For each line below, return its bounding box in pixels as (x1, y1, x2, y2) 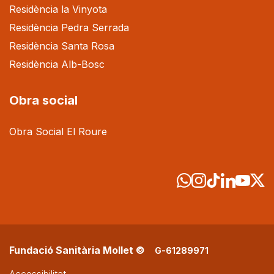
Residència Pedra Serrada (9, 21, 129, 34)
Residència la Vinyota (9, 2, 107, 15)
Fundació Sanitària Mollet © (9, 244, 145, 257)
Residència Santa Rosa (9, 39, 114, 52)
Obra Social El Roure (9, 125, 107, 138)
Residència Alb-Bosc (9, 57, 105, 70)
